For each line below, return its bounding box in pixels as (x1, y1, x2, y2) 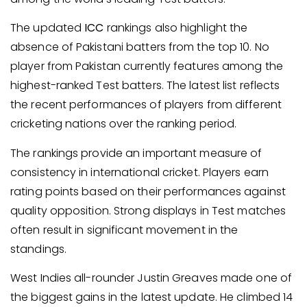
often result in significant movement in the (10, 221, 238, 238)
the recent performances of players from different (10, 97, 282, 113)
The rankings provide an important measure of (10, 145, 262, 161)
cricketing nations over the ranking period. (10, 116, 237, 132)
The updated (10, 20, 85, 36)
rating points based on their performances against (10, 183, 286, 199)
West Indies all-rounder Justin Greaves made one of (10, 270, 293, 286)
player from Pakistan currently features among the (10, 58, 283, 75)
